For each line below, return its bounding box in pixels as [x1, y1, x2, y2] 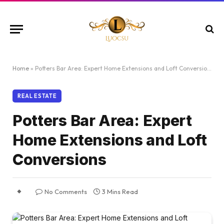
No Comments [44, 187, 87, 195]
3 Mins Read [102, 187, 138, 195]
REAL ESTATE [17, 92, 57, 99]
